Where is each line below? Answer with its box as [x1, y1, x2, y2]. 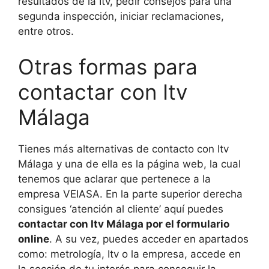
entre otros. [18, 25, 74, 37]
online [18, 233, 49, 246]
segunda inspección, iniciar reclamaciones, [18, 10, 224, 22]
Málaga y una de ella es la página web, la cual [18, 158, 241, 171]
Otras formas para [18, 54, 198, 80]
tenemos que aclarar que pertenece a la [18, 173, 211, 186]
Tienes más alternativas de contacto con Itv [18, 143, 229, 156]
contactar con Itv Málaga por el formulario [18, 218, 229, 231]
